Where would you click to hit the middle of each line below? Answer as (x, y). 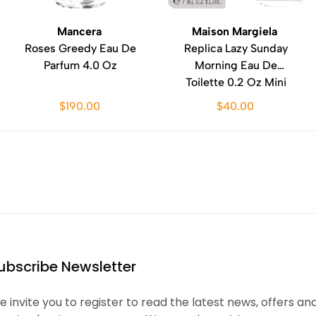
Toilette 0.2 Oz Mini (236, 82)
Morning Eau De (236, 65)
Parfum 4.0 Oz (80, 65)
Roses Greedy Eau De (80, 48)
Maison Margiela (236, 31)
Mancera (80, 31)
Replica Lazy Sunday (236, 48)
